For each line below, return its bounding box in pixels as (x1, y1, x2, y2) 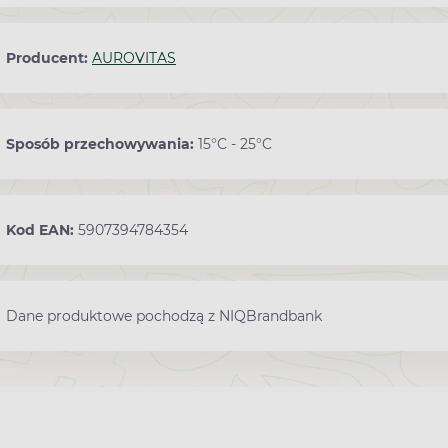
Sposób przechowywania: (6, 135, 198, 154)
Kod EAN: (6, 221, 78, 240)
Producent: (6, 49, 92, 68)
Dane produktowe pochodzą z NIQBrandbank (6, 307, 322, 326)
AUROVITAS (92, 49, 176, 68)
